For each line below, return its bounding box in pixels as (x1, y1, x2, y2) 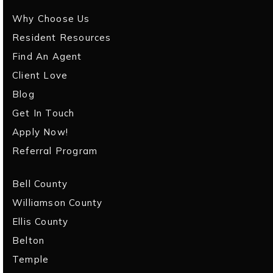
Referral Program (12, 144, 98, 157)
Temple (12, 253, 49, 265)
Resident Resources (12, 31, 112, 43)
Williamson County (12, 196, 103, 208)
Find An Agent (12, 50, 82, 62)
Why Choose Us (12, 12, 90, 24)
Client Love (12, 69, 68, 81)
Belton (12, 234, 45, 246)
